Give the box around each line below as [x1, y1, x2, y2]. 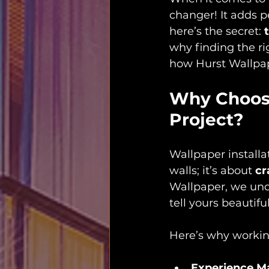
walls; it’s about [169, 164, 255, 177]
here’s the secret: [169, 25, 264, 38]
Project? [169, 109, 243, 130]
